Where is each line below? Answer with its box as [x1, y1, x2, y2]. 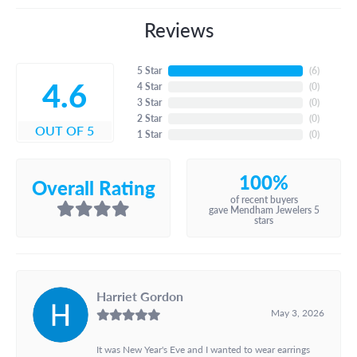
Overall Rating [31, 173, 155, 201]
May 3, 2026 [271, 305, 324, 319]
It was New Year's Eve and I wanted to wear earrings [96, 342, 310, 355]
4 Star [136, 79, 162, 93]
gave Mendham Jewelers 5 [208, 202, 320, 217]
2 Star [136, 111, 162, 125]
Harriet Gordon [96, 286, 183, 305]
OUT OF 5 [35, 120, 95, 139]
